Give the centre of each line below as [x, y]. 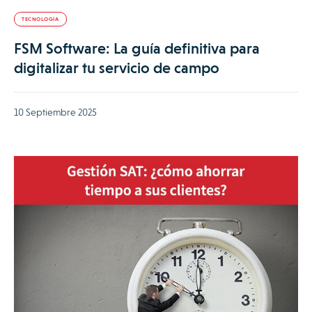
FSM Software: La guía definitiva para [137, 49]
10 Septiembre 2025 [55, 112]
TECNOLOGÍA [40, 19]
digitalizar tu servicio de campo [117, 68]
